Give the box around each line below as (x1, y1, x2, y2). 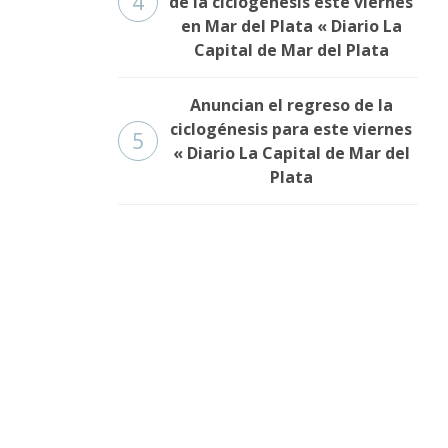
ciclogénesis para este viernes (170, 118, 412, 141)
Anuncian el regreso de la (189, 94, 393, 117)
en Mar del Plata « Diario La (180, 15, 402, 38)
